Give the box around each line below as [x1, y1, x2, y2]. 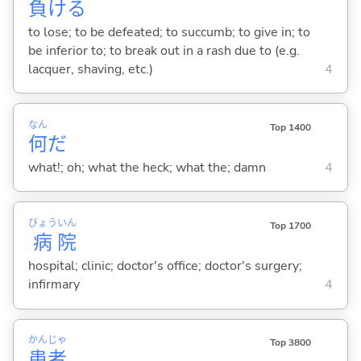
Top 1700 [269, 219, 311, 233]
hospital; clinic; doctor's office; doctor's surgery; [27, 257, 302, 276]
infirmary [27, 276, 80, 294]
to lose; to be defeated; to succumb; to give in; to [27, 23, 310, 41]
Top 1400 [269, 121, 311, 135]
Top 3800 [269, 336, 311, 350]
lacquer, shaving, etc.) [27, 60, 153, 78]
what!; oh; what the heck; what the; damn [27, 158, 266, 176]
